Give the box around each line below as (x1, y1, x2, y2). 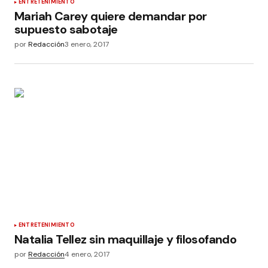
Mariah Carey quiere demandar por (14, 8, 207, 25)
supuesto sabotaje (14, 22, 118, 38)
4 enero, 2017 (65, 249, 109, 259)
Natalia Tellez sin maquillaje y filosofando (14, 231, 237, 247)
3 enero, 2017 (65, 39, 109, 50)
